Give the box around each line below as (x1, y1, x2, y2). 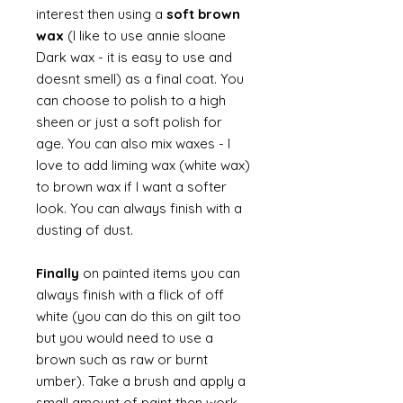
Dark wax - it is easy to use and (36, 49, 232, 66)
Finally (36, 264, 79, 282)
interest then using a (36, 5, 166, 22)
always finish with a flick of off (36, 286, 224, 303)
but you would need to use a (36, 329, 213, 346)
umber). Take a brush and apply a (36, 372, 246, 390)
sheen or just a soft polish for (36, 113, 222, 130)
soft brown (166, 5, 240, 22)
